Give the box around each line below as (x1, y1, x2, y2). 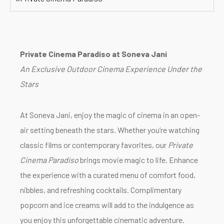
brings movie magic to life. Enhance (78, 155, 198, 165)
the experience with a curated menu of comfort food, (20, 170, 195, 180)
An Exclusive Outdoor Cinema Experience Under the (20, 64, 202, 74)
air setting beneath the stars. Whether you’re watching (20, 125, 199, 135)
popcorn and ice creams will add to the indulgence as (20, 200, 194, 210)
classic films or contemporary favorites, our (20, 140, 168, 150)
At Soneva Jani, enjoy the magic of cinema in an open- (20, 110, 200, 120)
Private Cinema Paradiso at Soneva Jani (20, 49, 167, 59)
